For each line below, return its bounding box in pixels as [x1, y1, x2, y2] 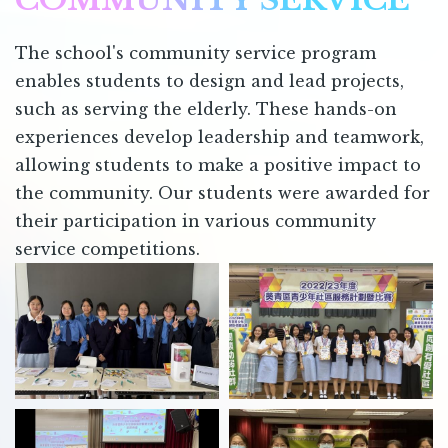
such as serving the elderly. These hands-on [15, 98, 397, 119]
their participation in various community [15, 210, 376, 231]
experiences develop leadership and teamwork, [15, 126, 424, 147]
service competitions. [15, 238, 200, 259]
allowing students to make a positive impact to [15, 154, 421, 175]
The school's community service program [15, 42, 376, 63]
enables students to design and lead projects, [15, 70, 404, 91]
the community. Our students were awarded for [15, 182, 430, 203]
